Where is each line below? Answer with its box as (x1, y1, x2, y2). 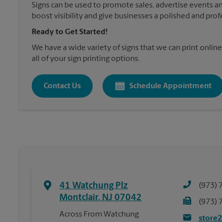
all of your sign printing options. (32, 55, 140, 63)
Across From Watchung (59, 211, 139, 219)
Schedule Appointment (129, 82, 212, 90)
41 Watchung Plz (59, 181, 128, 191)
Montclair (59, 193, 98, 203)
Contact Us (44, 82, 81, 90)
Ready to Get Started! (32, 28, 108, 37)
